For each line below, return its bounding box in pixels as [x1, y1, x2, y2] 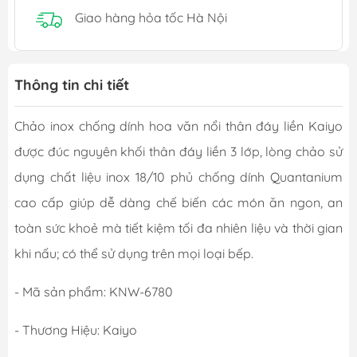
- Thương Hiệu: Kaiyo [14, 321, 140, 338]
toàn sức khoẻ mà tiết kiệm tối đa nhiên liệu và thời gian [14, 219, 343, 236]
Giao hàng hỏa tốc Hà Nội [75, 10, 227, 26]
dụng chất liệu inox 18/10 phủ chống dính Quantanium [14, 168, 343, 185]
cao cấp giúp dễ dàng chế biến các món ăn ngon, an [14, 194, 343, 210]
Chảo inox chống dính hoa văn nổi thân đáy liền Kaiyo [14, 117, 343, 134]
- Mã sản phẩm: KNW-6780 [14, 283, 173, 300]
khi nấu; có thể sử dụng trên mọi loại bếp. [14, 245, 253, 261]
